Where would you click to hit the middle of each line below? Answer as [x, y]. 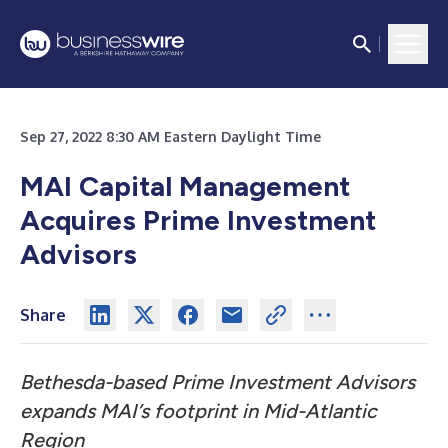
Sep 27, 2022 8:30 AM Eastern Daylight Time [170, 136]
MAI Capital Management [185, 186]
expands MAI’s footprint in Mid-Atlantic [198, 411]
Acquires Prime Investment [198, 220]
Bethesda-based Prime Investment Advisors [217, 382]
